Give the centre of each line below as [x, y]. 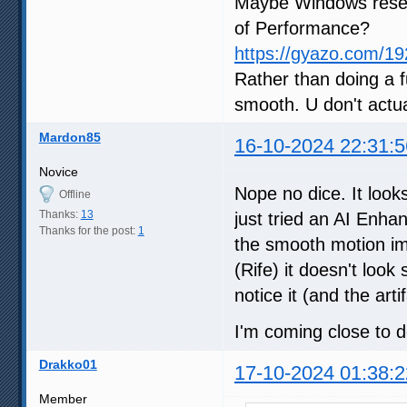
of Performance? [302, 28]
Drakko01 [68, 364]
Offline [74, 194]
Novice [58, 171]
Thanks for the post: [88, 230]
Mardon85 [69, 137]
